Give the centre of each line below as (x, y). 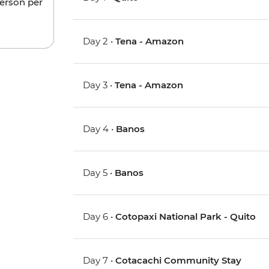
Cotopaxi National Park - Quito (186, 217)
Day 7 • (99, 261)
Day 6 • (99, 217)
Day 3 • (99, 85)
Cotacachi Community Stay (179, 261)
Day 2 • (99, 41)
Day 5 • (99, 173)
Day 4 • (100, 129)
